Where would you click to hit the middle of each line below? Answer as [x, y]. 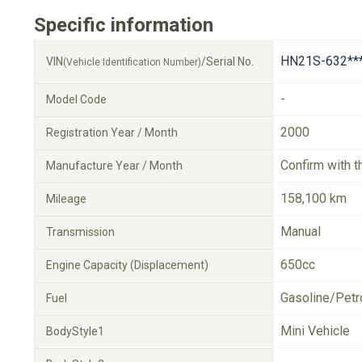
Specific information [124, 25]
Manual [301, 232]
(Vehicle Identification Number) [132, 62]
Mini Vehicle [315, 331]
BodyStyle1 [75, 331]
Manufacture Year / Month [114, 166]
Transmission [80, 232]
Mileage [66, 199]
